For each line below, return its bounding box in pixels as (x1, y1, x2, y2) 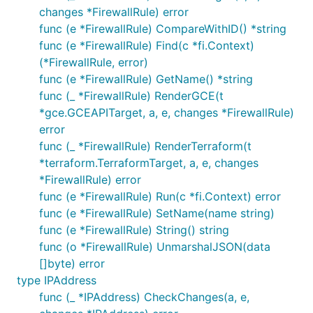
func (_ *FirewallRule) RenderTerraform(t (39, 139, 252, 153)
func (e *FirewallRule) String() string (39, 223, 229, 237)
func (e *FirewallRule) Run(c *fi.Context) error (39, 189, 281, 203)
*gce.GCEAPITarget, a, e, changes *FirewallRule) (39, 105, 294, 119)
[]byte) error (39, 256, 105, 270)
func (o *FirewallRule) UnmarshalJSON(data (39, 240, 270, 254)
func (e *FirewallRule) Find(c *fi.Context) (39, 38, 254, 52)
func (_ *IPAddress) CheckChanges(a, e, (39, 290, 249, 304)
